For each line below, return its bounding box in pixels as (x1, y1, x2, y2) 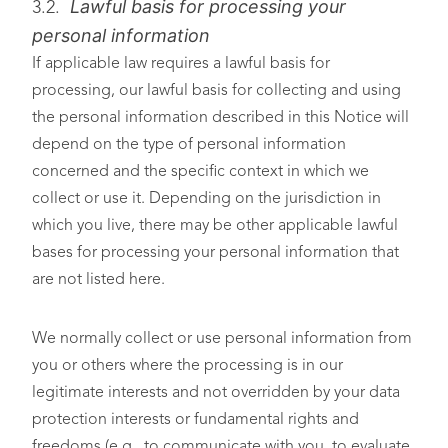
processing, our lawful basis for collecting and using (32, 83, 401, 99)
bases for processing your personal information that (32, 245, 399, 261)
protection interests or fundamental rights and (32, 412, 359, 428)
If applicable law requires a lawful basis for (32, 56, 330, 72)
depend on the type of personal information (32, 137, 346, 153)
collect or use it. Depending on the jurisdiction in (32, 191, 381, 207)
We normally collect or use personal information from (32, 331, 412, 347)
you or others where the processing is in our (32, 358, 343, 374)
